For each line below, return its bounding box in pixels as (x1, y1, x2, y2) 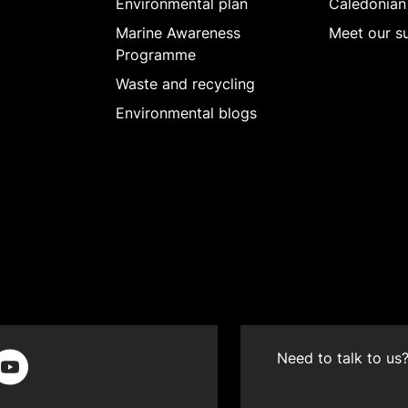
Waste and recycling (116, 74, 256, 93)
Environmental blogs (116, 103, 258, 122)
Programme (116, 45, 197, 64)
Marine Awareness (116, 23, 241, 42)
